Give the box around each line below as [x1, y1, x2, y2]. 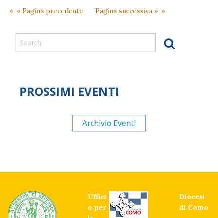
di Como [179, 203, 208, 212]
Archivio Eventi [82, 118, 136, 128]
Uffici [88, 192, 107, 201]
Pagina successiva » [95, 6, 158, 15]
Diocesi [179, 192, 205, 201]
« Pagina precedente [17, 6, 83, 15]
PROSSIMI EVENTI [19, 83, 119, 99]
